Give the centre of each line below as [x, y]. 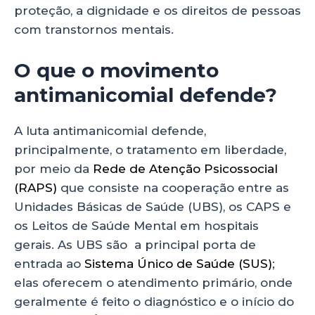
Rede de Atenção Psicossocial [185, 169]
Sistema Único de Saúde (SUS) [178, 264]
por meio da [53, 169]
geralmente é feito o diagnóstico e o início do [154, 302]
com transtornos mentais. [96, 30]
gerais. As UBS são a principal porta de [135, 245]
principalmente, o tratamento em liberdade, [150, 150]
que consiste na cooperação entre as [173, 188]
